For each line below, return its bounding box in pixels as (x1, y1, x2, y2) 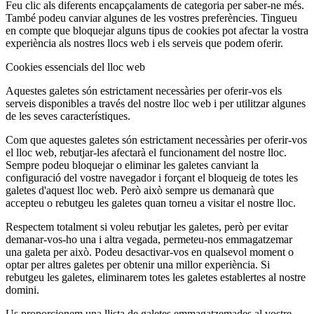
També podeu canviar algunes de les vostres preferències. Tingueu (6, 11, 297, 24)
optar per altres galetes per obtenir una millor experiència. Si (6, 258, 270, 271)
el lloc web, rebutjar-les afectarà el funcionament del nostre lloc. (6, 146, 287, 158)
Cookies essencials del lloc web (6, 60, 145, 73)
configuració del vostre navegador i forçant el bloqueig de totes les (6, 171, 298, 184)
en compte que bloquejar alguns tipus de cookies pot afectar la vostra (6, 24, 308, 36)
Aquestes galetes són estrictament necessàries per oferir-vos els (6, 84, 282, 97)
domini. (6, 283, 39, 296)
